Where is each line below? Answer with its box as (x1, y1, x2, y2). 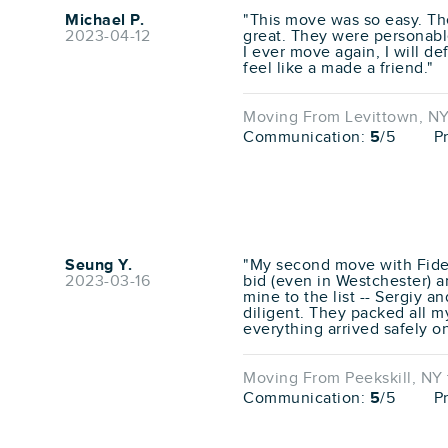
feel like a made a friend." (243, 59, 434, 79)
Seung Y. (65, 256, 132, 276)
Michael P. (65, 11, 144, 31)
